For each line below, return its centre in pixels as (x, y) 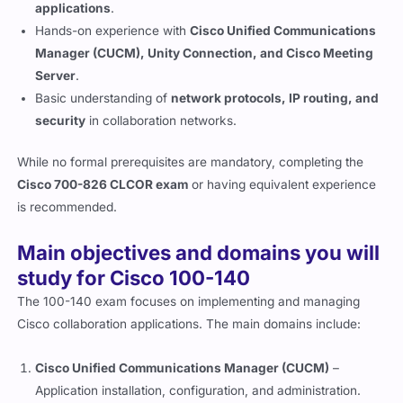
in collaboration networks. (161, 130)
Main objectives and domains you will (199, 261)
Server (56, 85)
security (61, 130)
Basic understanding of (103, 107)
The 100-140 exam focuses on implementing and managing (189, 310)
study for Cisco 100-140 (134, 286)
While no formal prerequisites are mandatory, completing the (191, 171)
